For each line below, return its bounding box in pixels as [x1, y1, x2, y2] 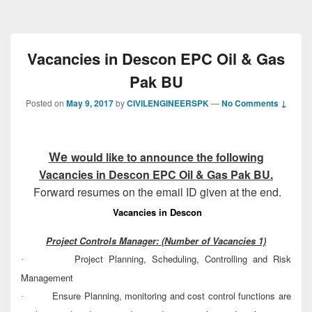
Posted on [25, 97, 66, 109]
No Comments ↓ [221, 97, 287, 109]
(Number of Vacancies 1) [162, 234, 266, 248]
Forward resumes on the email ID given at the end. [31, 184, 281, 200]
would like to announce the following [70, 149, 264, 165]
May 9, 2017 [65, 97, 114, 109]
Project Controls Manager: [46, 234, 159, 248]
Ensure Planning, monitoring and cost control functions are [52, 289, 291, 303]
